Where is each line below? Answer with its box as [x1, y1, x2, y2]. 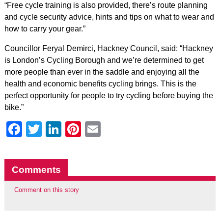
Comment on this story [14, 186, 79, 193]
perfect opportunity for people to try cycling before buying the [4, 91, 213, 100]
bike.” [4, 103, 24, 111]
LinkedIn [61, 120, 121, 138]
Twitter [41, 120, 88, 138]
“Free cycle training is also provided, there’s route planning [4, 1, 208, 9]
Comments [11, 165, 61, 175]
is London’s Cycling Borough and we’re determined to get [4, 56, 204, 64]
